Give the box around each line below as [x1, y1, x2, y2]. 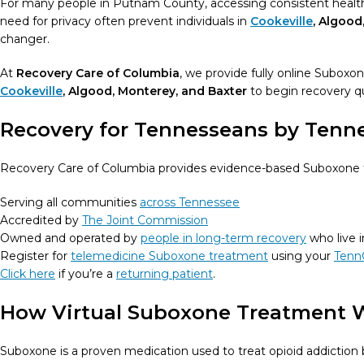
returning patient [116, 266, 213, 281]
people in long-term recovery [141, 231, 306, 245]
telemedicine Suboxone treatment [71, 249, 268, 263]
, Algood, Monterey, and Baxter [63, 84, 247, 98]
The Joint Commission [82, 213, 208, 227]
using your [268, 249, 334, 263]
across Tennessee [140, 195, 240, 210]
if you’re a [55, 266, 116, 281]
